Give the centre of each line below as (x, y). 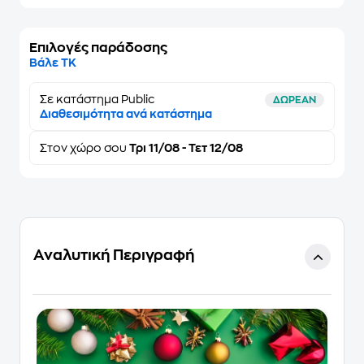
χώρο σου (98, 148)
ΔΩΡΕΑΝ (295, 100)
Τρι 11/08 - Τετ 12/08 (185, 148)
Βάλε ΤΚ (53, 63)
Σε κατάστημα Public (97, 99)
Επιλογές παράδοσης (98, 48)
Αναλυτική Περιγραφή (114, 255)
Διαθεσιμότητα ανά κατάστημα (126, 114)
